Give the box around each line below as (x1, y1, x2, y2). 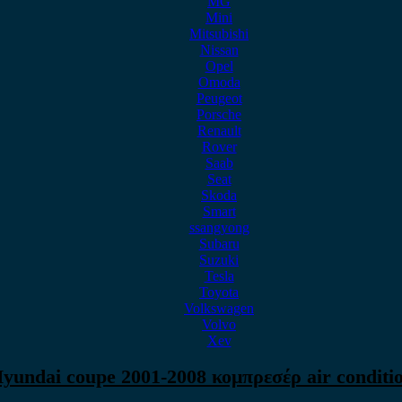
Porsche (197, 107, 241, 122)
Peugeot (196, 91, 242, 106)
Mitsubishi (189, 26, 249, 41)
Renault (197, 123, 241, 138)
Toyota (199, 284, 239, 300)
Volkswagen (184, 301, 254, 316)
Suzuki (199, 252, 239, 267)
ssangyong (188, 220, 249, 235)
